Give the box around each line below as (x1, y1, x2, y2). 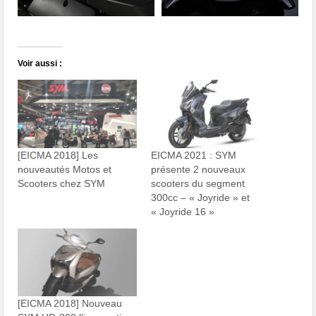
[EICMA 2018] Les (18, 149, 99, 161)
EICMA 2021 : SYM (151, 149, 236, 161)
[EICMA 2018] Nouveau (18, 297, 123, 309)
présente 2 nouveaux (151, 163, 245, 175)
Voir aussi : (18, 59, 63, 69)
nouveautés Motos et (18, 163, 112, 175)
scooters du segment (151, 177, 245, 189)
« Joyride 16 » (151, 205, 214, 217)
